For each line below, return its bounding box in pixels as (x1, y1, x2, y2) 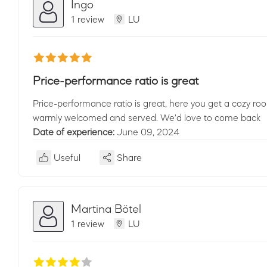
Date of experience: (33, 127, 117, 136)
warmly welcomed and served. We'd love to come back (33, 113, 260, 122)
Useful (54, 153, 80, 162)
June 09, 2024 (117, 127, 179, 136)
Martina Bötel (71, 202, 141, 215)
